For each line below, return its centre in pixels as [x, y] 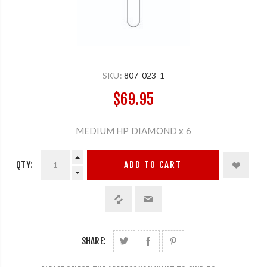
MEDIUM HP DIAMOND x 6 [133, 130]
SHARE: [94, 241]
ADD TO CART [153, 165]
